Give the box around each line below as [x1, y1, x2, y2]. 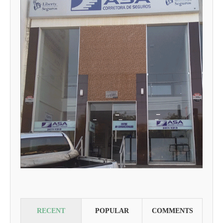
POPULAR [95, 207, 129, 215]
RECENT [37, 207, 65, 215]
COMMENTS [151, 207, 193, 215]
